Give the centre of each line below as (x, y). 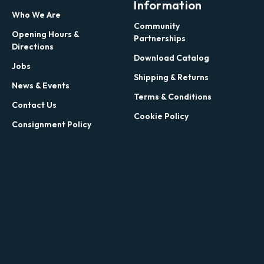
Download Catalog (172, 57)
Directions (32, 46)
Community (157, 26)
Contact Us (34, 105)
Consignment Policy (51, 124)
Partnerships (160, 38)
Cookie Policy (161, 116)
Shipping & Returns (171, 77)
